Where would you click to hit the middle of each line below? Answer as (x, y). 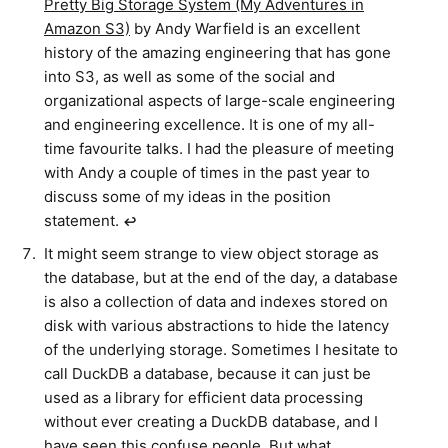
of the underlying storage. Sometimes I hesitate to (221, 349)
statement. (83, 221)
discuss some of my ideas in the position (187, 197)
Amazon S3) (87, 29)
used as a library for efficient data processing (203, 397)
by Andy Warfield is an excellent (245, 29)
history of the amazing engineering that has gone (217, 53)
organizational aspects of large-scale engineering (219, 101)
